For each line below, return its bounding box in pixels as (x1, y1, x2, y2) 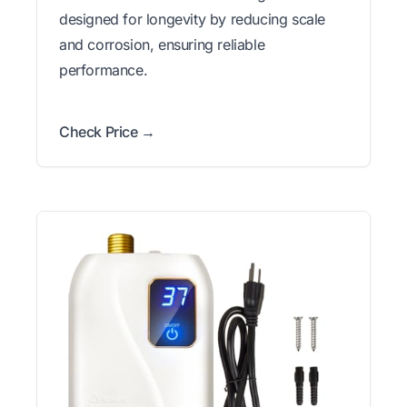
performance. (59, 61, 148, 80)
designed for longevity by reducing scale (59, 10, 326, 29)
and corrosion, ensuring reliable (59, 35, 265, 55)
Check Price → (59, 123, 155, 142)
